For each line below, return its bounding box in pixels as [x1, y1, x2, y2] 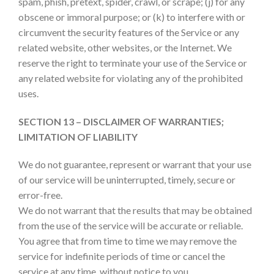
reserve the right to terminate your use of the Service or [18, 56, 247, 68]
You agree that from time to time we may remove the [18, 235, 237, 247]
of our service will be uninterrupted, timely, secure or [18, 174, 235, 186]
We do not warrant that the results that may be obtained [18, 204, 252, 217]
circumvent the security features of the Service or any [18, 26, 239, 38]
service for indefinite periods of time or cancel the [18, 250, 225, 262]
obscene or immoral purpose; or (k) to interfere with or [18, 10, 245, 23]
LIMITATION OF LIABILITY [18, 130, 138, 143]
